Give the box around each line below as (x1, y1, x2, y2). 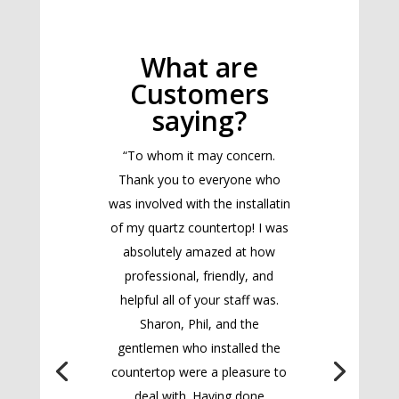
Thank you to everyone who (118, 171, 281, 189)
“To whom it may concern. (123, 147, 276, 165)
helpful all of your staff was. (119, 291, 279, 309)
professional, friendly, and (125, 267, 274, 285)
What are (140, 49, 258, 86)
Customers (129, 76, 269, 113)
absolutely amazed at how (123, 243, 276, 261)
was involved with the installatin (108, 195, 290, 213)
